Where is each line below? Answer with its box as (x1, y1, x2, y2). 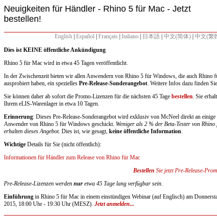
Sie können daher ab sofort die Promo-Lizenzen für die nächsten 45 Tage (4, 93, 171, 100)
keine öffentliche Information (109, 128, 181, 135)
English (55, 33, 72, 40)
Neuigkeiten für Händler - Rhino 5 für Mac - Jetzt (4, 4, 191, 14)
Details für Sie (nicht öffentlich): (26, 141, 101, 148)
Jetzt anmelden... (94, 201, 134, 207)
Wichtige (4, 141, 26, 148)
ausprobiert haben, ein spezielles (4, 80, 79, 87)
